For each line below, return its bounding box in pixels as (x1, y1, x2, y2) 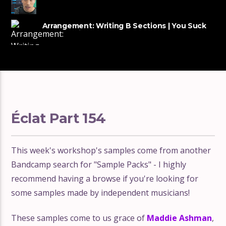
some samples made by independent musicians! (11, 187, 190, 198)
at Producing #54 (42, 29, 108, 37)
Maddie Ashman (147, 212, 212, 224)
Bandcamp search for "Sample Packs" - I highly (11, 159, 187, 170)
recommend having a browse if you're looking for (11, 173, 199, 184)
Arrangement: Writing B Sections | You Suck (42, 21, 206, 30)
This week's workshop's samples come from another (11, 145, 211, 156)
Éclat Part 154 (11, 110, 106, 127)
